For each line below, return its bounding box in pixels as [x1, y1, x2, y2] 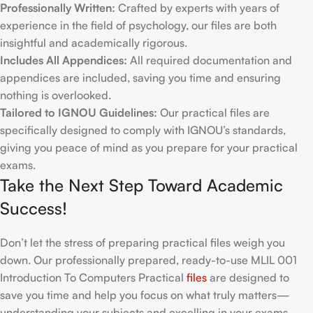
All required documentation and [127, 53, 292, 67]
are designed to [207, 270, 289, 284]
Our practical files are [157, 105, 270, 119]
